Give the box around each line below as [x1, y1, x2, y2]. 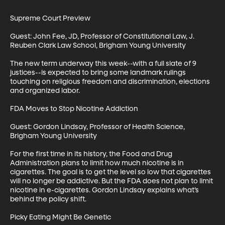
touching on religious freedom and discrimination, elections [10, 78, 211, 85]
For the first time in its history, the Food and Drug [10, 150, 174, 158]
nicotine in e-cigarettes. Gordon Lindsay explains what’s [10, 186, 200, 194]
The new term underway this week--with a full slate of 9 [10, 60, 198, 67]
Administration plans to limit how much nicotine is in [10, 159, 185, 167]
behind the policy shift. [10, 195, 86, 203]
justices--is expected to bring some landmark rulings [10, 69, 187, 76]
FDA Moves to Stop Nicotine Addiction [10, 105, 138, 113]
